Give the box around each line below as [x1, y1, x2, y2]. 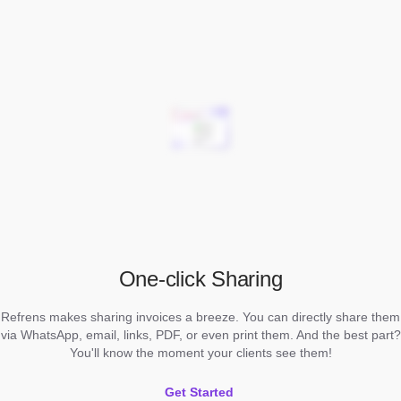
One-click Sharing [118, 266, 283, 291]
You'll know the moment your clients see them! [69, 345, 332, 360]
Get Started [164, 384, 234, 399]
